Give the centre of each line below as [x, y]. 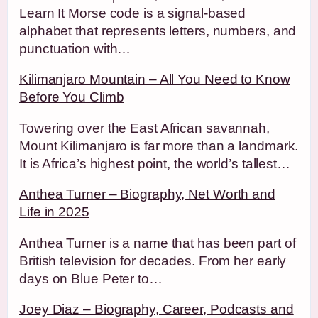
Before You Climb [72, 97]
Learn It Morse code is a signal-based [133, 13]
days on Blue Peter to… [91, 278]
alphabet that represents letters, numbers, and [158, 31]
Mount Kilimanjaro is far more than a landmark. [159, 146]
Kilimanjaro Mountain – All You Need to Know [155, 79]
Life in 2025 [54, 212]
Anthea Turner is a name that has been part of [158, 243]
